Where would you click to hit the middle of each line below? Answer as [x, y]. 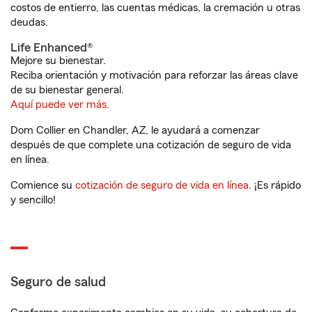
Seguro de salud [58, 282]
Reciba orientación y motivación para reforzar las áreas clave [154, 75]
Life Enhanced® [52, 47]
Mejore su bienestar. [58, 61]
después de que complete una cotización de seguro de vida [151, 145]
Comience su [43, 185]
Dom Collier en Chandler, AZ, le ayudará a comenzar [135, 130]
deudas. [29, 22]
